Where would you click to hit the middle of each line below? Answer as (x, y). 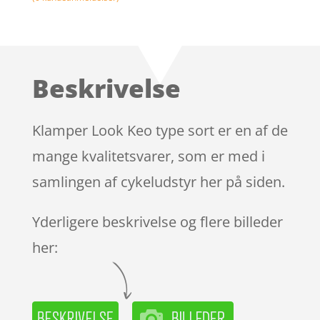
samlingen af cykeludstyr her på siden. (158, 181)
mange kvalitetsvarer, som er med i (148, 156)
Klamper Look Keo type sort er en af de (160, 130)
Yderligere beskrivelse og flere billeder (157, 221)
